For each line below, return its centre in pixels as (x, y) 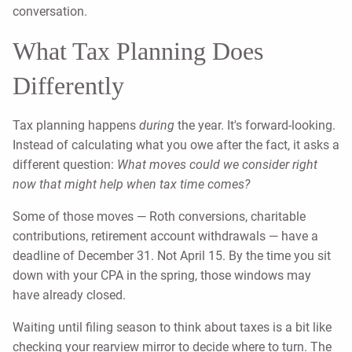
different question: (63, 165)
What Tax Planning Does (138, 51)
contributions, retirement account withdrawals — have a (165, 236)
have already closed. (69, 295)
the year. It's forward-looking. (257, 126)
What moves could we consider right (217, 165)
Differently (68, 86)
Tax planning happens (74, 126)
